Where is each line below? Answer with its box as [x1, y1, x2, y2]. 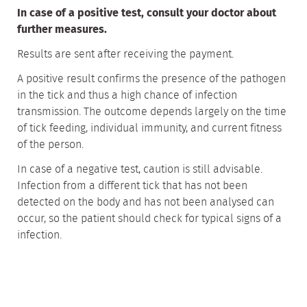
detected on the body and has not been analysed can [17, 194, 274, 211]
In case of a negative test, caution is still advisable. [17, 161, 262, 178]
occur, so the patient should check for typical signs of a [17, 210, 282, 228]
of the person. [17, 136, 84, 153]
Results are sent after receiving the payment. [17, 46, 234, 63]
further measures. [17, 21, 107, 38]
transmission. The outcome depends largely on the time [17, 103, 286, 121]
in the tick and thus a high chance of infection [17, 87, 237, 104]
